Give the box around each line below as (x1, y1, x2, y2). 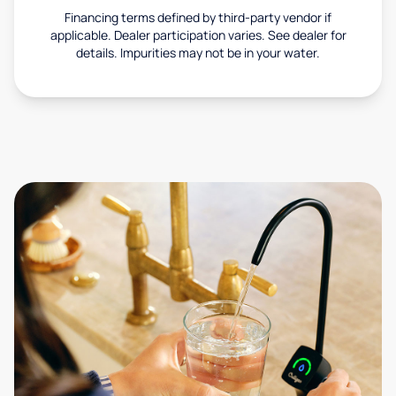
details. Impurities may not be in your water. (76, 44, 320, 62)
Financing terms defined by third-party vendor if (65, 9, 331, 27)
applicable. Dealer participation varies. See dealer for (49, 27, 346, 44)
